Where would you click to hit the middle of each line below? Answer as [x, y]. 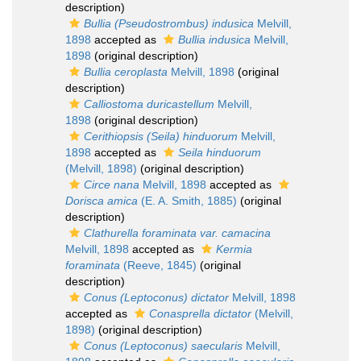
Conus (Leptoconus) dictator [156, 297]
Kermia [234, 249]
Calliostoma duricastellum [149, 104]
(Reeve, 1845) [158, 265]
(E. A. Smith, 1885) [187, 201]
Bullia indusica [214, 39]
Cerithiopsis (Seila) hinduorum [161, 136]
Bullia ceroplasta [126, 72]
